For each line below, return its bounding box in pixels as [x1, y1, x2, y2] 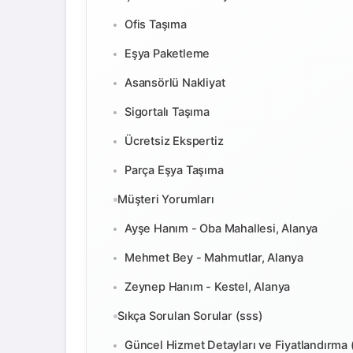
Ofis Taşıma [124, 17, 187, 32]
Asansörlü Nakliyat [124, 76, 225, 90]
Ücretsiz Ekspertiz [124, 134, 224, 148]
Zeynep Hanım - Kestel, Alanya [124, 280, 291, 294]
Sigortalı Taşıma [124, 105, 210, 119]
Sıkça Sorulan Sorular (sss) [117, 309, 263, 323]
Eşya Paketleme [124, 46, 210, 61]
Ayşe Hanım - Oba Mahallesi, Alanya [124, 221, 318, 236]
